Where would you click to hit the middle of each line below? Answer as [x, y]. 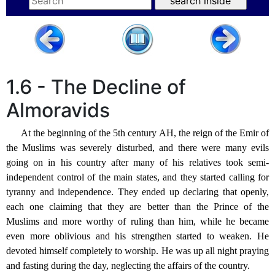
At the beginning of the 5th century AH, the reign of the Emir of [145, 133]
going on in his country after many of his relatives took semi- [137, 163]
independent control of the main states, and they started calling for [137, 177]
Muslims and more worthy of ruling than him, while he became [137, 222]
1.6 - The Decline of [96, 87]
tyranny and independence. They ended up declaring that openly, [137, 192]
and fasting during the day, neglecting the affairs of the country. [128, 266]
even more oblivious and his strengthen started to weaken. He [137, 236]
